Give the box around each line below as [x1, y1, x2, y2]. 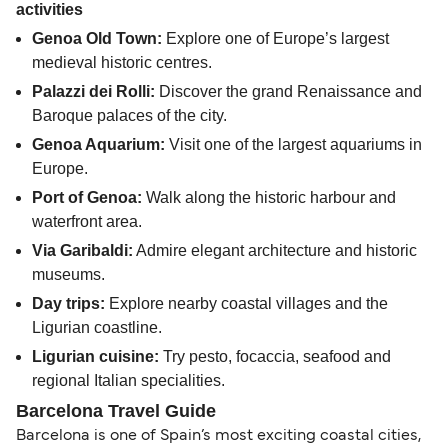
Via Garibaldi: [32, 242, 133, 260]
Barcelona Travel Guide [16, 401, 216, 422]
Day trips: [32, 295, 105, 313]
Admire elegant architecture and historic [133, 242, 417, 260]
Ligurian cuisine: [32, 348, 159, 366]
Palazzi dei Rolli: [32, 83, 155, 101]
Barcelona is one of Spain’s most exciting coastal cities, [16, 429, 421, 444]
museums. [32, 266, 105, 284]
